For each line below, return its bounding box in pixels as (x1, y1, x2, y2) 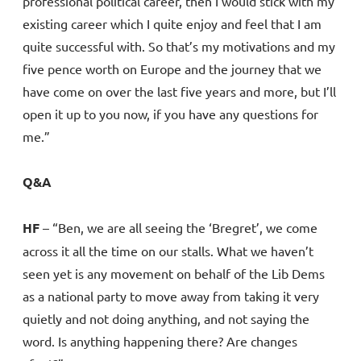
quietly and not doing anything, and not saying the (23, 310, 309, 327)
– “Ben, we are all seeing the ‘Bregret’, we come (39, 219, 317, 236)
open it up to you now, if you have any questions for (23, 106, 318, 122)
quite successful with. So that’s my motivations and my (23, 38, 335, 55)
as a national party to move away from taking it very (23, 288, 319, 305)
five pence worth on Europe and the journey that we (23, 60, 322, 77)
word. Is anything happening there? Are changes (23, 333, 297, 350)
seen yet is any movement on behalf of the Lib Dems (23, 265, 325, 282)
